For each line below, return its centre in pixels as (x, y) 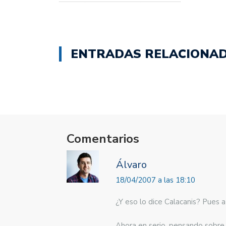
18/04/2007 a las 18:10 (155, 180)
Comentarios (103, 138)
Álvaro (131, 164)
